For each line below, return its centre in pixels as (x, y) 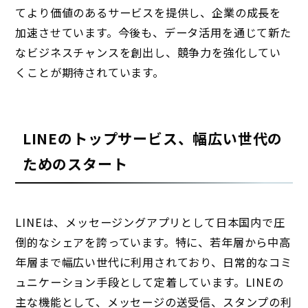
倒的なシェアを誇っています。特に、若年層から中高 (153, 242)
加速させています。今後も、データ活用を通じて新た (153, 32)
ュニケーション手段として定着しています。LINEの (150, 282)
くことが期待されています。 (90, 72)
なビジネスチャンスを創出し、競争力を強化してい (148, 52)
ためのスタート (75, 163)
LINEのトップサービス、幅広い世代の (153, 138)
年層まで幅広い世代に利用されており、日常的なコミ (154, 262)
